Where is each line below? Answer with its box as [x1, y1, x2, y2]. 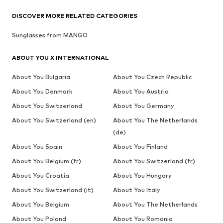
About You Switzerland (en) [12, 116, 96, 124]
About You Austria [112, 88, 169, 96]
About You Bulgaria [12, 73, 70, 81]
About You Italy [112, 186, 160, 194]
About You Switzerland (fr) [112, 157, 195, 165]
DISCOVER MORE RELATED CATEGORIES [12, 12, 137, 20]
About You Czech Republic [112, 73, 192, 81]
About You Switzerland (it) [12, 186, 94, 194]
